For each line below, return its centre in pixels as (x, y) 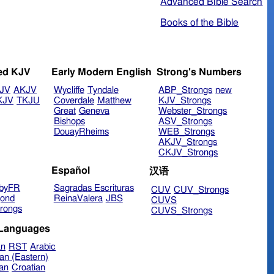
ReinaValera (78, 199)
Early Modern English (101, 72)
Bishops (69, 122)
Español (70, 170)
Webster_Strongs (193, 111)
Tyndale (103, 91)
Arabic (43, 246)
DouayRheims (81, 132)
